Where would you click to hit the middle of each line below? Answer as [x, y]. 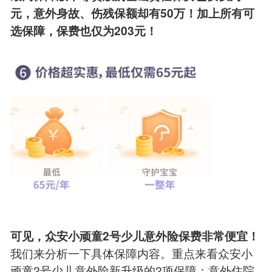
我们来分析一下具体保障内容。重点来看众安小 [131, 253]
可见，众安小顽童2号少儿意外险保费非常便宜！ [134, 236]
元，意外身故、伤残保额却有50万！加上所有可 [132, 13]
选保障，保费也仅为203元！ [83, 31]
